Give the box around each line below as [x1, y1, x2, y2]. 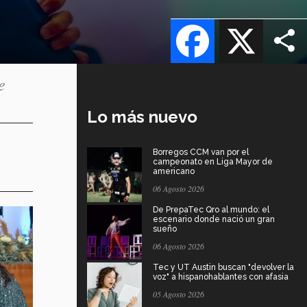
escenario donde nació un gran [153, 214, 275, 225]
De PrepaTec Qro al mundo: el [153, 205, 269, 215]
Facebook [214, 12, 265, 25]
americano [153, 167, 195, 177]
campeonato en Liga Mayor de [153, 157, 273, 167]
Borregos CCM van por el [153, 147, 249, 158]
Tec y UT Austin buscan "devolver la [153, 262, 294, 273]
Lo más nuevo [87, 107, 197, 127]
